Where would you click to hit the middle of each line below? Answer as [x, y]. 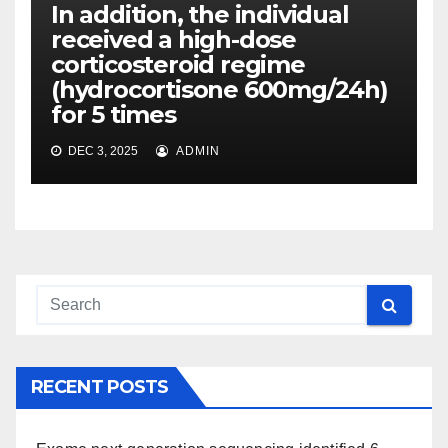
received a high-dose [174, 40]
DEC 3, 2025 [101, 151]
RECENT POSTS [100, 387]
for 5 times [113, 115]
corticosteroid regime [178, 65]
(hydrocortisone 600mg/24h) [219, 90]
